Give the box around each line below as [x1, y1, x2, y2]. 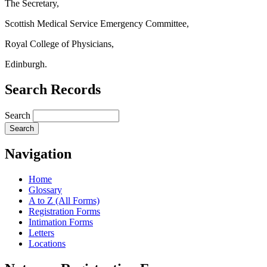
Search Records [5, 81, 101, 97]
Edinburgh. [5, 58, 47, 69]
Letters [29, 228, 54, 238]
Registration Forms [29, 206, 100, 217]
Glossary [29, 185, 62, 195]
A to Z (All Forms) [29, 195, 100, 206]
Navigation [5, 146, 72, 162]
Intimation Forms [29, 217, 93, 228]
